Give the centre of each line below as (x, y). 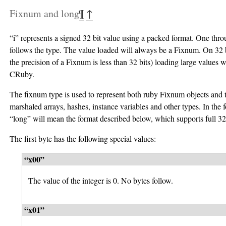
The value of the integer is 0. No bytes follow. (101, 181)
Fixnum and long (44, 14)
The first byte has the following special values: (83, 139)
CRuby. (22, 74)
